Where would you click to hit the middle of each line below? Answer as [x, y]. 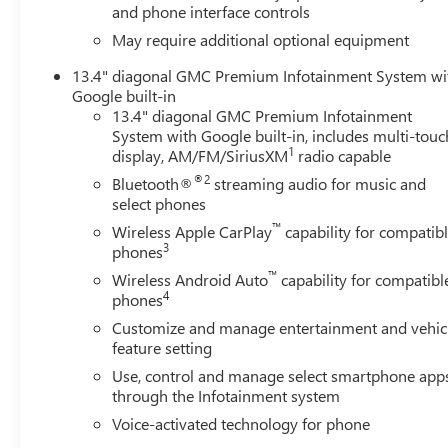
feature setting [162, 347]
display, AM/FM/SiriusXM [200, 155]
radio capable [343, 155]
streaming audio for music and [318, 183]
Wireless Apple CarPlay [192, 231]
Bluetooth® [153, 183]
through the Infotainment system [226, 395]
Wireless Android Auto [190, 279]
